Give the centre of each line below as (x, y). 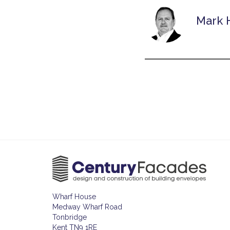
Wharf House (74, 197)
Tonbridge (70, 217)
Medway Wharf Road (87, 207)
